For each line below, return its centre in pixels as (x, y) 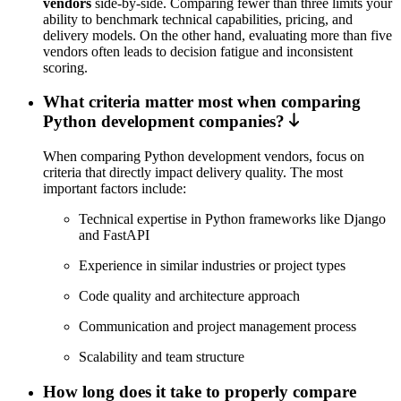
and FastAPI (114, 235)
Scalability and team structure (162, 356)
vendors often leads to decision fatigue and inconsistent (198, 51)
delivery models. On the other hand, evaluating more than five (218, 35)
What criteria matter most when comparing (202, 102)
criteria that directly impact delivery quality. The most (193, 172)
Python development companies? (164, 122)
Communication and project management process (218, 326)
